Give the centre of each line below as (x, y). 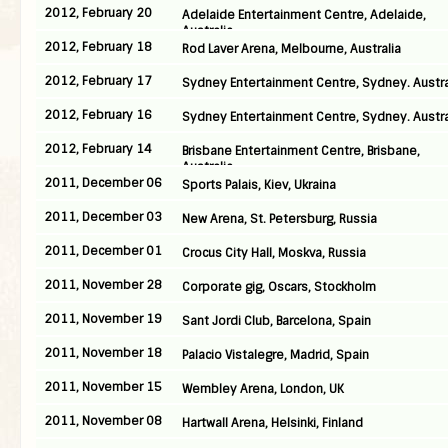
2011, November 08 (103, 421)
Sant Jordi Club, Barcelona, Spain (276, 321)
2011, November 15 (103, 387)
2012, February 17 (98, 81)
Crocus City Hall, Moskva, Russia (274, 253)
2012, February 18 (98, 47)
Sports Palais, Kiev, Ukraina (259, 185)
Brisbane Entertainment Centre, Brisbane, (301, 151)
